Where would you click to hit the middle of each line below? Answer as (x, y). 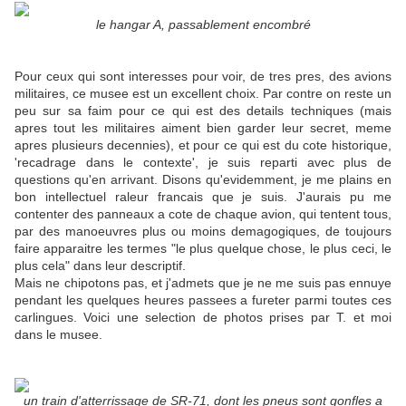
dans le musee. (58, 335)
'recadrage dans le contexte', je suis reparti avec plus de (203, 163)
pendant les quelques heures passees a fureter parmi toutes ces (203, 300)
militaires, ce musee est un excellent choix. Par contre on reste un (203, 94)
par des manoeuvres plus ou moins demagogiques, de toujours (203, 232)
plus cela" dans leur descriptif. (100, 266)
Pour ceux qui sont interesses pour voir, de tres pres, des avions (203, 77)
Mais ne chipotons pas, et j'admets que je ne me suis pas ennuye (203, 283)
